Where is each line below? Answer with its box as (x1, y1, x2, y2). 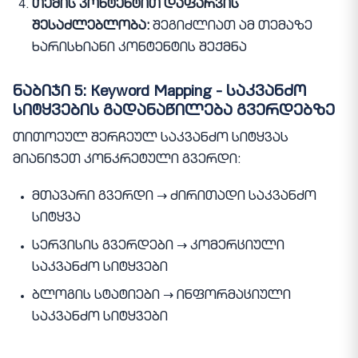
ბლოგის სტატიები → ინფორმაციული (32, 290, 291, 304)
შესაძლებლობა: (32, 20, 149, 34)
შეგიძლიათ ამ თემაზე (149, 20, 312, 34)
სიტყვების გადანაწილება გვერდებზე (13, 103, 335, 119)
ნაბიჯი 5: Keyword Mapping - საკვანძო (13, 84, 306, 100)
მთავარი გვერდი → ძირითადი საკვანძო (32, 191, 316, 205)
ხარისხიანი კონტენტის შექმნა (32, 42, 247, 55)
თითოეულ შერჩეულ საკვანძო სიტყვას (13, 133, 288, 146)
